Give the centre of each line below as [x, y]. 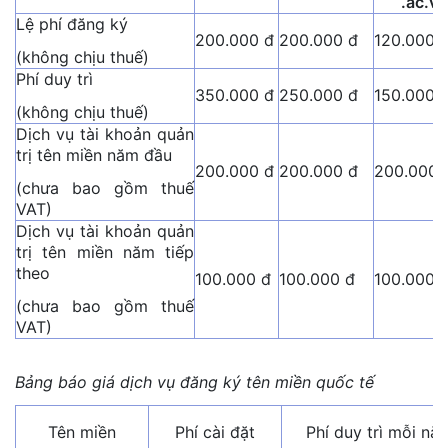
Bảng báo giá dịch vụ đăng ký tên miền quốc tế [194, 381]
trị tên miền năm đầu [94, 154]
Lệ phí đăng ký [72, 23]
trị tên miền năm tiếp [105, 251]
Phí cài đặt [215, 431]
